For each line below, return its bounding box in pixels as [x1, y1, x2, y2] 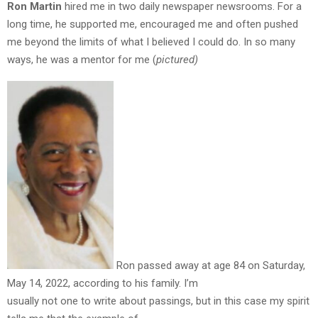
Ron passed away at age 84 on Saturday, [114, 258, 305, 272]
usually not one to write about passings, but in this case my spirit [7, 294, 309, 307]
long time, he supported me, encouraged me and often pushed [7, 18, 298, 31]
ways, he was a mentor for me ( [7, 53, 156, 67]
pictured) [156, 53, 198, 67]
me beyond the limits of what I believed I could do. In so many [7, 35, 295, 49]
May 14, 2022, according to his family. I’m [7, 276, 198, 290]
